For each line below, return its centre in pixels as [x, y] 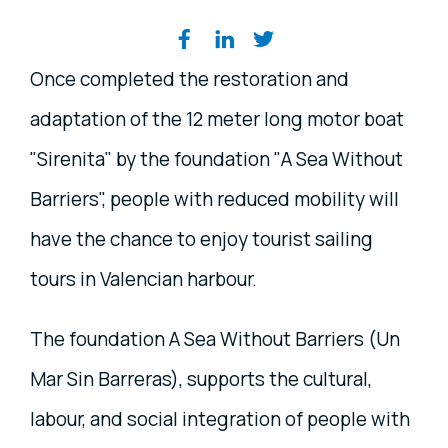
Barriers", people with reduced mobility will [214, 198]
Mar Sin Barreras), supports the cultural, [201, 378]
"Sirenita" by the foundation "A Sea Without [216, 158]
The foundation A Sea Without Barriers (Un [215, 338]
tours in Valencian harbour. [143, 278]
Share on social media [209, 38]
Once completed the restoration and [189, 78]
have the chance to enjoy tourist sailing [201, 238]
